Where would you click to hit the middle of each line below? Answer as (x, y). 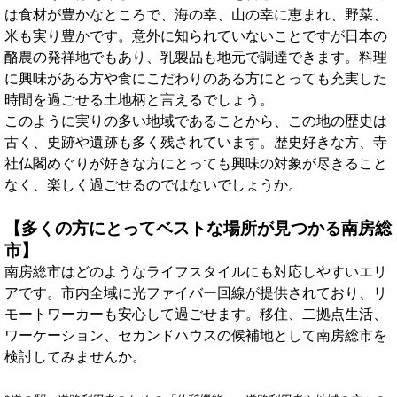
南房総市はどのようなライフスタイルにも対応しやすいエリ (196, 271)
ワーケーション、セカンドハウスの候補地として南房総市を (196, 335)
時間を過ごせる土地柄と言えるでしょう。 (139, 99)
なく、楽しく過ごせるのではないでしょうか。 (153, 184)
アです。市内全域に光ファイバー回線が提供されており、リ (196, 292)
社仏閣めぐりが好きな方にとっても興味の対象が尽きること (196, 163)
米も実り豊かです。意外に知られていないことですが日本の (196, 35)
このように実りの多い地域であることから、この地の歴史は (196, 121)
